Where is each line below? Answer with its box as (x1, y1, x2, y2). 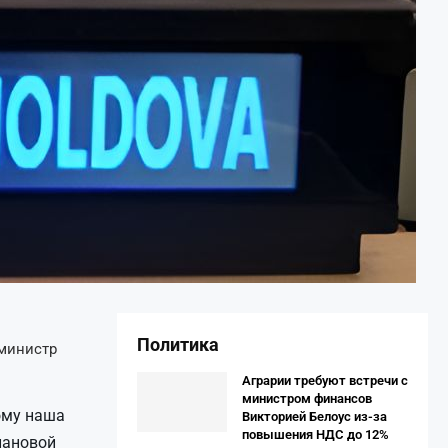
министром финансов (242, 391, 372, 406)
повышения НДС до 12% (242, 427, 389, 442)
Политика (137, 334, 219, 355)
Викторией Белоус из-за (242, 409, 387, 424)
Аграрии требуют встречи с (242, 373, 408, 388)
